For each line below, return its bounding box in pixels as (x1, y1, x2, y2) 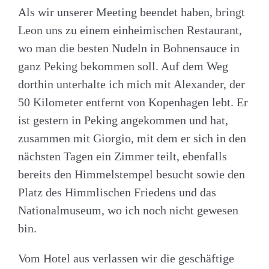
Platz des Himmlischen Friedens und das (18, 185, 216, 199)
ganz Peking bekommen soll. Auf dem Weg (18, 59, 228, 73)
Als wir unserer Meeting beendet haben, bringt (18, 5, 245, 19)
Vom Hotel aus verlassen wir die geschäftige (18, 251, 234, 265)
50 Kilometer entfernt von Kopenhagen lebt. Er (18, 95, 248, 109)
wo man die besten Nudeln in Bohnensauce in (18, 41, 240, 55)
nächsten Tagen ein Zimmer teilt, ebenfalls (18, 149, 227, 163)
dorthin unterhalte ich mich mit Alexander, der (18, 77, 245, 91)
